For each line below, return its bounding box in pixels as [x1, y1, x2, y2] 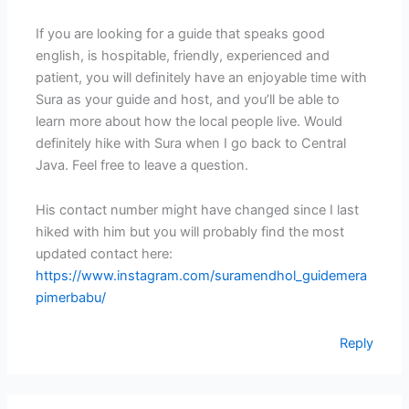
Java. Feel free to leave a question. [36, 156, 249, 173]
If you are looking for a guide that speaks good [36, 25, 326, 42]
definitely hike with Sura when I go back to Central [36, 134, 347, 152]
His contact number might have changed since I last [36, 202, 360, 219]
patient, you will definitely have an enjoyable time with [36, 68, 368, 86]
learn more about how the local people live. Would [36, 112, 343, 130]
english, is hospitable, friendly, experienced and [36, 47, 330, 64]
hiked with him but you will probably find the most [36, 224, 345, 241]
